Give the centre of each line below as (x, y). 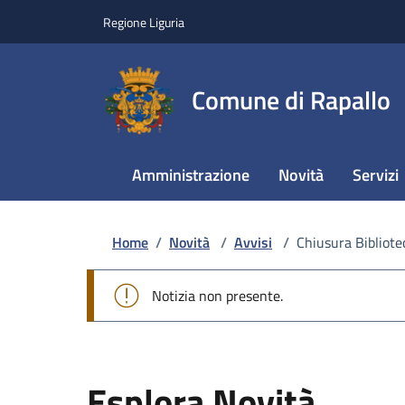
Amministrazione (191, 175)
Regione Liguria (144, 22)
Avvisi (253, 242)
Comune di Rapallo (291, 100)
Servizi (376, 175)
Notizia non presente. (217, 296)
